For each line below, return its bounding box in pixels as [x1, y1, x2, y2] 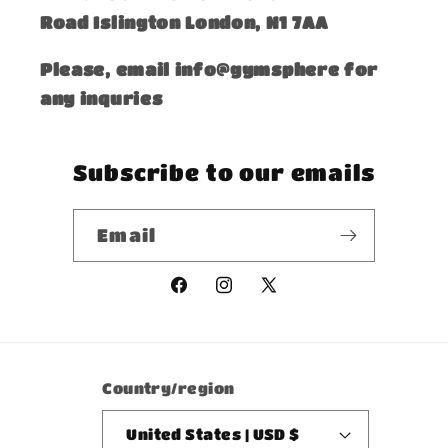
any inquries [40, 87, 167, 108]
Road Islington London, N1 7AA [40, 12, 330, 33]
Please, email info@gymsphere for [40, 58, 379, 79]
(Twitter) [258, 314, 346, 334]
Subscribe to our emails [73, 158, 375, 185]
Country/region [102, 378, 235, 397]
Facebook [167, 287, 256, 307]
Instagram [213, 287, 313, 307]
